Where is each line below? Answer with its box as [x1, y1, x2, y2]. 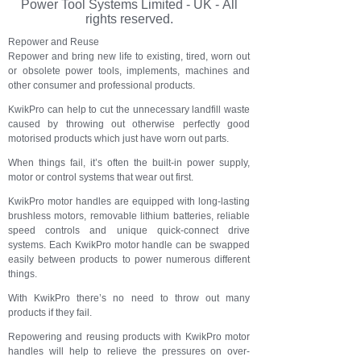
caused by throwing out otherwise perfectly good [8, 118, 250, 130]
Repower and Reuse [8, 36, 99, 48]
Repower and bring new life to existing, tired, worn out [8, 51, 250, 62]
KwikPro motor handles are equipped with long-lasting [8, 196, 250, 207]
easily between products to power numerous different [8, 254, 250, 265]
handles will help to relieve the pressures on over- [8, 346, 250, 357]
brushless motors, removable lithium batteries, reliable [8, 210, 250, 222]
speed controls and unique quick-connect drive [8, 225, 250, 236]
